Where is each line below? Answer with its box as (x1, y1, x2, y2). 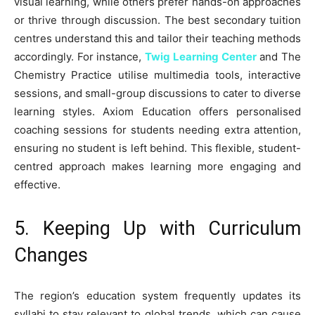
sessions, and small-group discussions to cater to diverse (14, 86, 301, 100)
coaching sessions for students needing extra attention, (14, 122, 301, 136)
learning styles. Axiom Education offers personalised (14, 104, 301, 118)
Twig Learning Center (145, 49, 257, 63)
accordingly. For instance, (14, 49, 146, 63)
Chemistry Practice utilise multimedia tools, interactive (14, 67, 301, 82)
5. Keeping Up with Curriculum (14, 217, 301, 240)
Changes (14, 243, 88, 266)
